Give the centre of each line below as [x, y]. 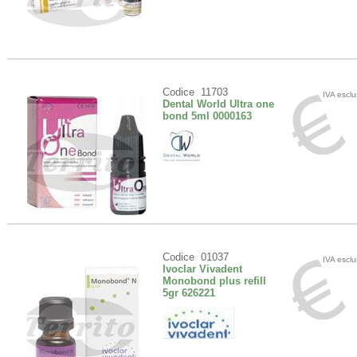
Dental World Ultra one [218, 104]
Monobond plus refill [214, 281]
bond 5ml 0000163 [207, 116]
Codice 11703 [195, 92]
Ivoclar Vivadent [202, 269]
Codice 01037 [196, 257]
